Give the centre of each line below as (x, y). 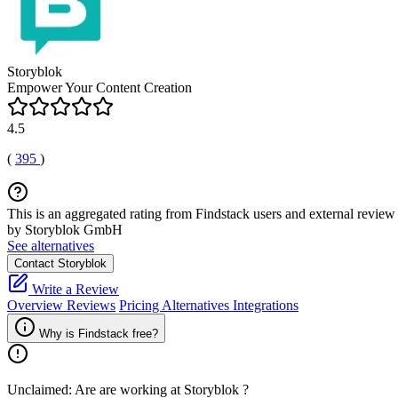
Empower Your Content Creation (99, 88)
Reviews (91, 305)
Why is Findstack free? (99, 334)
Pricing (140, 305)
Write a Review (74, 289)
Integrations (266, 305)
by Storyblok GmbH (65, 230)
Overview (37, 305)
